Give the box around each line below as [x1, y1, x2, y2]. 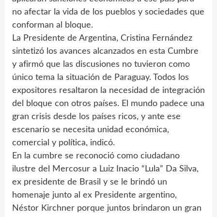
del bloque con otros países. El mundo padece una [12, 99, 204, 108]
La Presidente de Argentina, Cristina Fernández [12, 34, 192, 43]
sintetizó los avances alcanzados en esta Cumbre [12, 47, 199, 56]
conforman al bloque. [12, 21, 93, 30]
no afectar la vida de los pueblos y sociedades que [12, 8, 204, 16]
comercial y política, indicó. [12, 139, 115, 147]
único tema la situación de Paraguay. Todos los [12, 73, 189, 82]
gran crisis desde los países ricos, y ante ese [12, 112, 181, 121]
